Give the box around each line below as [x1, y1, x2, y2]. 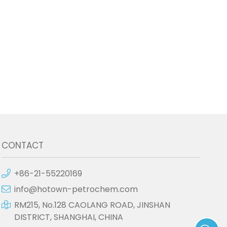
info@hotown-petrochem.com [14, 183, 138, 195]
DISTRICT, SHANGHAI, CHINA [14, 211, 123, 223]
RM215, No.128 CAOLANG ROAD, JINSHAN [14, 199, 170, 211]
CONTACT [1, 139, 44, 152]
